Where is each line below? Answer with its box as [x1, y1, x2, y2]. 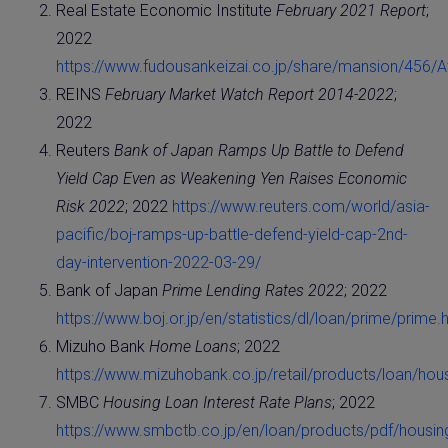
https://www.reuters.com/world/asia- [172, 196, 430, 216]
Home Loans [149, 336, 237, 356]
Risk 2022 [56, 196, 125, 216]
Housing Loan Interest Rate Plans [103, 392, 332, 412]
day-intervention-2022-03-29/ [56, 252, 261, 272]
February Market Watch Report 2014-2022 [105, 84, 394, 104]
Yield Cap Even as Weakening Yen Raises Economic [56, 168, 407, 188]
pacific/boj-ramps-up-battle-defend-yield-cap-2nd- [56, 224, 408, 244]
